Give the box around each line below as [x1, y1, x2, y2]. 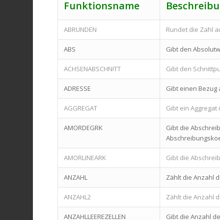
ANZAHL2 [64, 192, 91, 201]
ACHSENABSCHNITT [64, 64, 121, 73]
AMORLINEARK [64, 153, 107, 162]
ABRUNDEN [64, 25, 97, 34]
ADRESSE [64, 83, 91, 93]
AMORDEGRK [64, 123, 103, 132]
